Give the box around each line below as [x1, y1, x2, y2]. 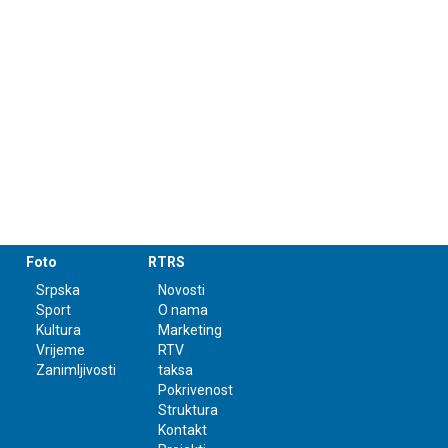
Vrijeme [35, 342, 85, 359]
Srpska [35, 282, 80, 299]
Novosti [158, 282, 206, 299]
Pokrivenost [158, 382, 234, 399]
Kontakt [158, 422, 208, 439]
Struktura [158, 402, 219, 419]
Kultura [35, 322, 81, 339]
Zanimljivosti [35, 362, 116, 379]
